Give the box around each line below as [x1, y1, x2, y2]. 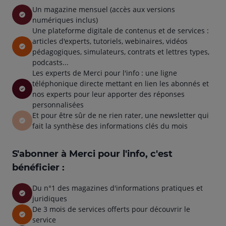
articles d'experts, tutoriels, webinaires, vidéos [32, 36, 188, 46]
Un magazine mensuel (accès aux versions [32, 5, 175, 14]
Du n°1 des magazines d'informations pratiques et [32, 183, 203, 193]
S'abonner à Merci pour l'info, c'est [12, 148, 173, 159]
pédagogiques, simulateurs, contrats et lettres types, [32, 47, 209, 56]
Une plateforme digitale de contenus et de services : [32, 26, 209, 35]
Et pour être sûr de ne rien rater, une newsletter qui [32, 110, 209, 120]
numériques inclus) [32, 15, 98, 25]
